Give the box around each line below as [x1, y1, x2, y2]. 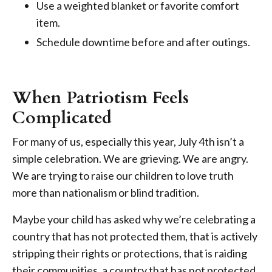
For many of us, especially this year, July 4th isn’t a [12, 134, 244, 148]
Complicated [12, 106, 112, 129]
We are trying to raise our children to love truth [12, 168, 234, 182]
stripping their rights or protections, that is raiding [12, 246, 247, 260]
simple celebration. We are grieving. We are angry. [12, 151, 248, 165]
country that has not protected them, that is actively [12, 229, 257, 243]
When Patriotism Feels [12, 86, 189, 109]
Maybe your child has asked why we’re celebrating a [12, 212, 256, 226]
